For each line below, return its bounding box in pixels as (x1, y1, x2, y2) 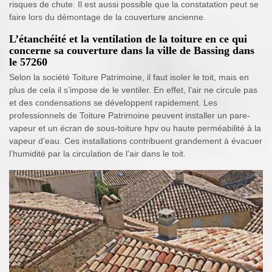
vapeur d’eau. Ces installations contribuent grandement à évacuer (9, 136, 262, 146)
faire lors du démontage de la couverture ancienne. (9, 12, 206, 22)
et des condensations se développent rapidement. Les (9, 98, 217, 107)
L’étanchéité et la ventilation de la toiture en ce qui (9, 33, 247, 45)
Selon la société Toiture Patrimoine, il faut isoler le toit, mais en (9, 72, 249, 82)
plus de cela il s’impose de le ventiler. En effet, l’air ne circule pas (9, 85, 257, 95)
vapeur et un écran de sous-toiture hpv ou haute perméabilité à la (9, 123, 261, 133)
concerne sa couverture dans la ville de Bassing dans (9, 44, 254, 56)
